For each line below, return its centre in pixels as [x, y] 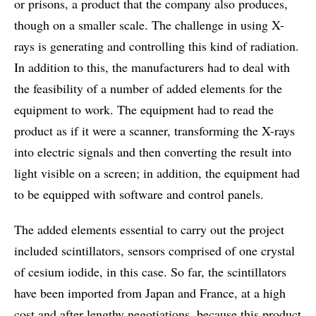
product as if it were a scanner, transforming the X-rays [154, 130]
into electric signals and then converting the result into [153, 152]
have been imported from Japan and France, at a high [150, 293]
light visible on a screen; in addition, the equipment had [157, 173]
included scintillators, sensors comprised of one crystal [154, 250]
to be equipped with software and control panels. [139, 194]
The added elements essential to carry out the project [149, 229]
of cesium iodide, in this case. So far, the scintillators [150, 272]
